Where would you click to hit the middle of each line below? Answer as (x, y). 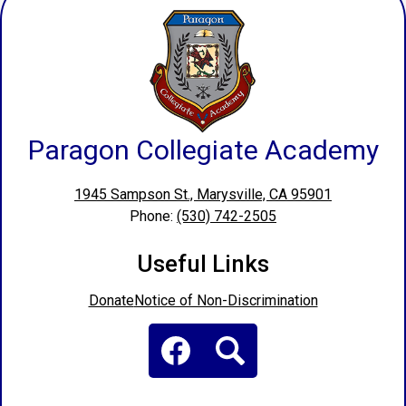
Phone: (153, 217)
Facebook (206, 386)
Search (251, 386)
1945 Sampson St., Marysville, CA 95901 (203, 195)
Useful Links (203, 264)
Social (167, 332)
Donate (111, 301)
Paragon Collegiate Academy (203, 150)
